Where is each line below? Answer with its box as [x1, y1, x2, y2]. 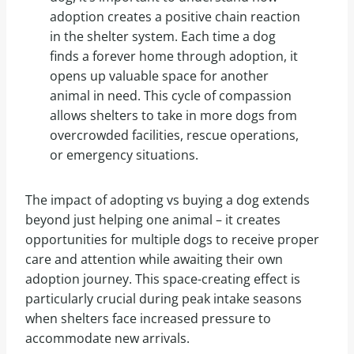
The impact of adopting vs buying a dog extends [25, 190, 310, 209]
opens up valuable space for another [49, 66, 269, 85]
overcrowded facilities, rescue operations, [49, 126, 299, 144]
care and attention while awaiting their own [25, 250, 283, 268]
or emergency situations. [49, 145, 198, 164]
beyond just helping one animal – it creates [25, 210, 281, 228]
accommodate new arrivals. [25, 329, 190, 347]
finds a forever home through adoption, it [49, 47, 298, 65]
